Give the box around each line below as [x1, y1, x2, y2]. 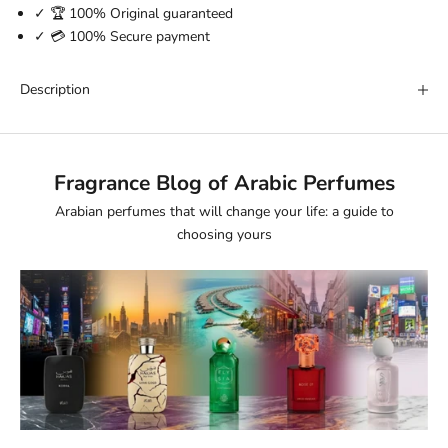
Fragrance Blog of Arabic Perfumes [53, 169, 395, 198]
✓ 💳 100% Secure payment [34, 27, 210, 47]
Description [20, 80, 90, 100]
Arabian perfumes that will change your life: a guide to [54, 202, 394, 222]
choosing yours [176, 225, 272, 245]
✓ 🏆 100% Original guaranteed [34, 4, 233, 24]
